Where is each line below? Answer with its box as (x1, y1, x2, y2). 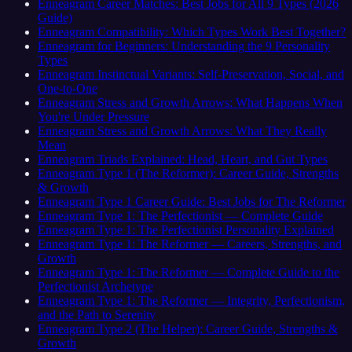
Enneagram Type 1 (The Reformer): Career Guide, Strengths (38, 166, 339, 180)
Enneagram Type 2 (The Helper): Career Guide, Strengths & (38, 321, 338, 335)
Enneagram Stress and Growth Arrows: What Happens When (38, 95, 343, 109)
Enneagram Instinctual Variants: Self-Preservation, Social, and (38, 67, 344, 81)
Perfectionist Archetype (38, 279, 153, 293)
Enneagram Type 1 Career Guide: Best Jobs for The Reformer (38, 194, 346, 208)
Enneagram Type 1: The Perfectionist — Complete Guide (38, 208, 323, 222)
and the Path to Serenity (38, 307, 156, 321)
